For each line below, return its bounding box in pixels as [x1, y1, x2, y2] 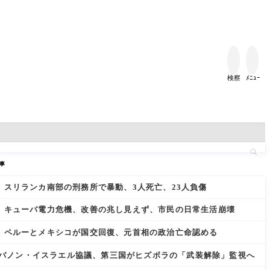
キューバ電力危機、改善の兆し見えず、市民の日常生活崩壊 [4, 205, 235, 215]
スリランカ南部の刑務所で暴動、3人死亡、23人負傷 [4, 182, 207, 192]
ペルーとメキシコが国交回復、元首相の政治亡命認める [4, 228, 218, 237]
